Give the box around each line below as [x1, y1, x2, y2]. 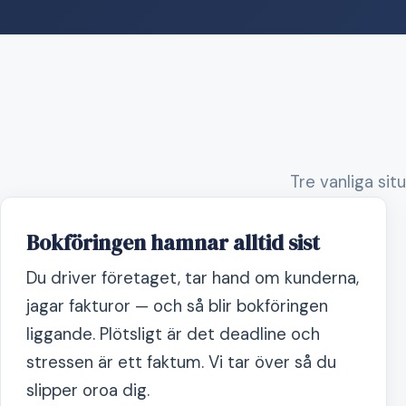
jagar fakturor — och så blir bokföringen [26, 295, 328, 317]
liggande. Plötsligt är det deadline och [26, 323, 320, 345]
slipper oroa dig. [26, 379, 150, 401]
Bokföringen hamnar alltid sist [26, 228, 320, 258]
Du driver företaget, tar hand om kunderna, [26, 266, 359, 289]
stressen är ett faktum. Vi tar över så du [26, 351, 336, 373]
